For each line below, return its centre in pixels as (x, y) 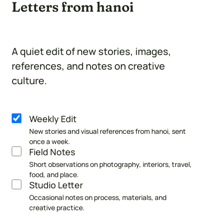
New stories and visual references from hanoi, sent (108, 131)
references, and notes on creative (88, 66)
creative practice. (57, 207)
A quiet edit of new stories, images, (91, 51)
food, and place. (54, 174)
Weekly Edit (53, 118)
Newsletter (36, 120)
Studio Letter (56, 185)
